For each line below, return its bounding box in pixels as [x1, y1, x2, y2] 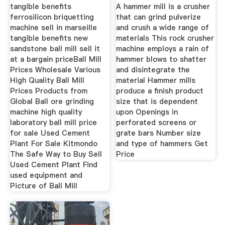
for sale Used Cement [10, 128, 90, 139]
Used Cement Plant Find [10, 160, 97, 170]
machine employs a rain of [116, 44, 209, 54]
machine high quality [10, 107, 82, 118]
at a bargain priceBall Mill [10, 54, 101, 65]
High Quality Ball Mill [10, 75, 84, 86]
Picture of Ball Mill [10, 181, 77, 191]
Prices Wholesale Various [10, 65, 100, 75]
